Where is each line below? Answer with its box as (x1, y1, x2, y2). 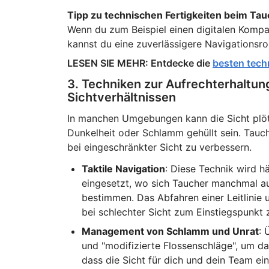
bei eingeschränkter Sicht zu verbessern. (67, 141, 252, 153)
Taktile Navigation (81, 163, 165, 175)
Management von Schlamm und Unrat (81, 225, 259, 237)
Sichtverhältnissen (67, 90, 176, 104)
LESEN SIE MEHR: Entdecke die (67, 57, 213, 69)
